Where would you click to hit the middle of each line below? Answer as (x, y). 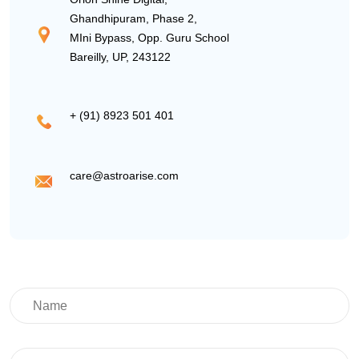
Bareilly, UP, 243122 (120, 57)
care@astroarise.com (124, 175)
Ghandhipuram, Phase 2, (133, 18)
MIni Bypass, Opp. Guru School (149, 38)
